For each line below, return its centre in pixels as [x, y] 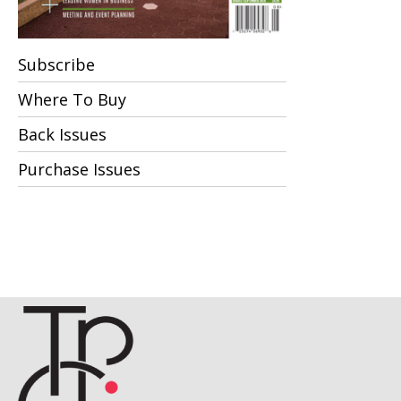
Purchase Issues [79, 169]
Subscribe [56, 64]
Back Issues [62, 134]
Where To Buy [72, 99]
